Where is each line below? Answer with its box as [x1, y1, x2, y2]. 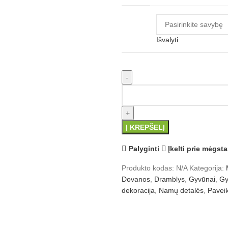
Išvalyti [156, 36, 178, 44]
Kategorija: [189, 164, 224, 172]
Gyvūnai [189, 175, 215, 183]
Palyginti [128, 144, 159, 153]
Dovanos [122, 175, 150, 183]
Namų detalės [159, 186, 204, 194]
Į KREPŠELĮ [126, 123, 165, 131]
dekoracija [122, 186, 155, 194]
